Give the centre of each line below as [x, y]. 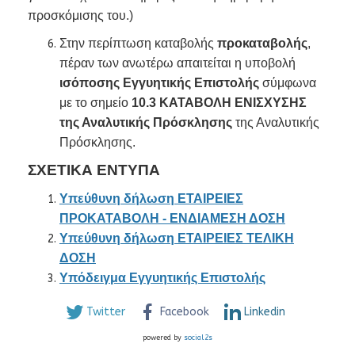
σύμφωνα [289, 83]
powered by [163, 338]
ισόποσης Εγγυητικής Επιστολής [161, 83]
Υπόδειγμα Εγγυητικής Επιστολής [162, 278]
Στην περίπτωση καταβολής [138, 43]
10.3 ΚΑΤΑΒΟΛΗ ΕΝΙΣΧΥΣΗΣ [219, 103]
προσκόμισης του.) [80, 15]
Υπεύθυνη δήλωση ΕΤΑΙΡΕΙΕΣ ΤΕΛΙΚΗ [177, 238]
